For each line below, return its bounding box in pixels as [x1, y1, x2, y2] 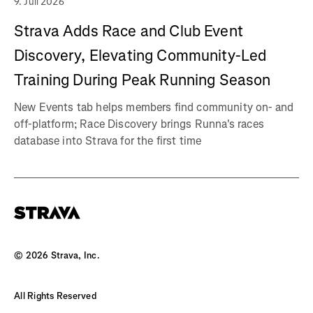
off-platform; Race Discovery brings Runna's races [14, 117, 264, 132]
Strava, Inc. [48, 249, 100, 262]
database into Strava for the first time [14, 133, 202, 149]
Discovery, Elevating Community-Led [14, 45, 267, 66]
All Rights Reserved [14, 290, 96, 303]
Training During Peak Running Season [14, 70, 271, 91]
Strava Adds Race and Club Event [14, 21, 243, 42]
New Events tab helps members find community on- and [14, 100, 294, 115]
